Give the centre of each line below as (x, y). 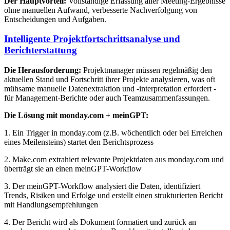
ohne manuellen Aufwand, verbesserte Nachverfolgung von (101, 10)
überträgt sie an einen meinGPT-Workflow (73, 169)
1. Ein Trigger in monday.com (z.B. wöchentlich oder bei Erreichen (113, 133)
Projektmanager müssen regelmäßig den (147, 70)
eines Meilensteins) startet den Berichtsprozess (79, 142)
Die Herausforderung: (43, 70)
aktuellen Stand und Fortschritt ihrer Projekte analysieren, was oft (110, 80)
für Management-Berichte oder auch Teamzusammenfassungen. (107, 98)
